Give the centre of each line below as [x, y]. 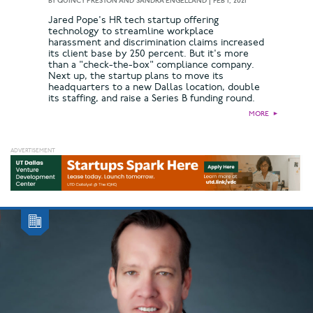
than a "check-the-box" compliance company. [151, 64]
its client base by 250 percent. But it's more [148, 53]
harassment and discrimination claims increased [156, 42]
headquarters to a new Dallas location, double [154, 87]
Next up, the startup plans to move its [136, 75]
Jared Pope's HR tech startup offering [133, 20]
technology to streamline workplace [131, 31]
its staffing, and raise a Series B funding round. [153, 98]
